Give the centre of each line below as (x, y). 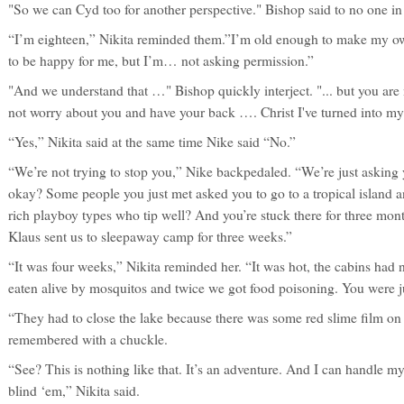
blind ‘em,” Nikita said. (74, 390)
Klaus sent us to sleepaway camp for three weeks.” (150, 236)
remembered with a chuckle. (88, 339)
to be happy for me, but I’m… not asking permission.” (161, 60)
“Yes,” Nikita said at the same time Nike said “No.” (152, 142)
